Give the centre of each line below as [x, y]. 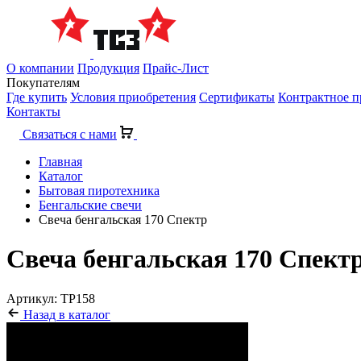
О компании [40, 68]
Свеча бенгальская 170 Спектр [123, 220]
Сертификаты [237, 97]
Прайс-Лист [176, 68]
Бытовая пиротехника [99, 191]
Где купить [37, 97]
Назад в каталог [65, 314]
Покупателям [43, 83]
